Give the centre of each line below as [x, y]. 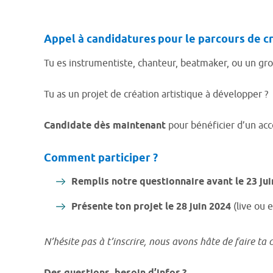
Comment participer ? [101, 158]
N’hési [57, 242]
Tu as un [63, 94]
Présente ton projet [117, 207]
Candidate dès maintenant [105, 126]
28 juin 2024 [204, 207]
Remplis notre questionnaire [138, 182]
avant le [224, 182]
